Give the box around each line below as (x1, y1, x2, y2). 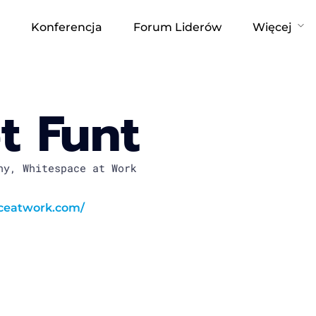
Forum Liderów (133, 20, 221, 34)
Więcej (252, 20, 292, 34)
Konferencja (30, 20, 102, 34)
